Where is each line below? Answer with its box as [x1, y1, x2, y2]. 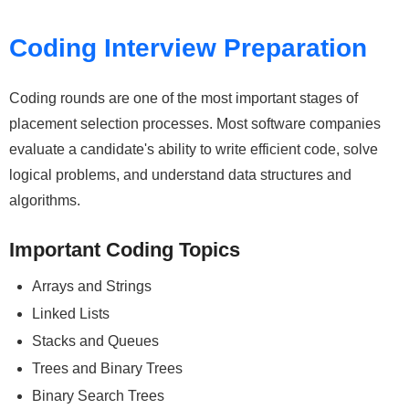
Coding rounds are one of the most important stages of [9, 89, 358, 106]
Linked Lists [32, 305, 110, 321]
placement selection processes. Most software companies [9, 115, 381, 131]
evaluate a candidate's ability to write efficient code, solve [9, 141, 378, 157]
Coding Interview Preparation [9, 33, 367, 62]
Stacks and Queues [32, 332, 159, 349]
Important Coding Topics [9, 237, 240, 261]
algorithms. [9, 192, 80, 208]
